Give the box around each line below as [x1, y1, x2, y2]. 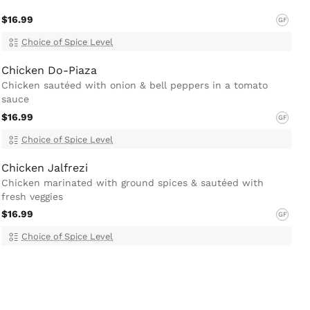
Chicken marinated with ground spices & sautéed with [1, 176, 264, 188]
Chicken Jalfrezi [1, 161, 88, 174]
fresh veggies [1, 190, 63, 202]
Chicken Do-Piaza [1, 64, 97, 77]
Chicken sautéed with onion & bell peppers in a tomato [1, 80, 268, 91]
